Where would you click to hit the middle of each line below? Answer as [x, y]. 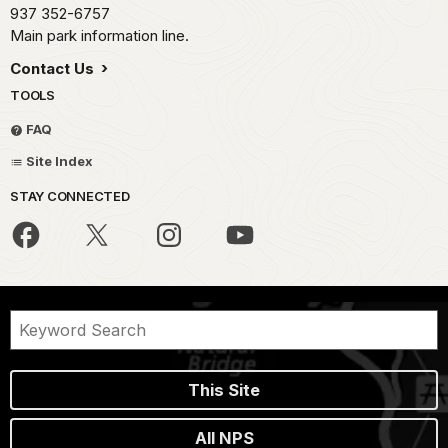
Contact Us [54, 69]
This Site [224, 390]
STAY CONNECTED [70, 196]
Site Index [58, 161]
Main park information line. [99, 36]
